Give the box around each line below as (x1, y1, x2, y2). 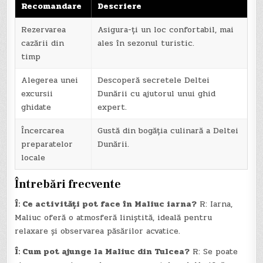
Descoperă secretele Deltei (97, 73, 210, 86)
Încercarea (21, 124, 65, 137)
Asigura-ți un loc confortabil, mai (97, 23, 234, 36)
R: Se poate (190, 245, 238, 258)
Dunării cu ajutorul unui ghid (97, 87, 216, 100)
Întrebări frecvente (15, 176, 122, 192)
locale (21, 151, 46, 164)
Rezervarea (21, 23, 66, 36)
